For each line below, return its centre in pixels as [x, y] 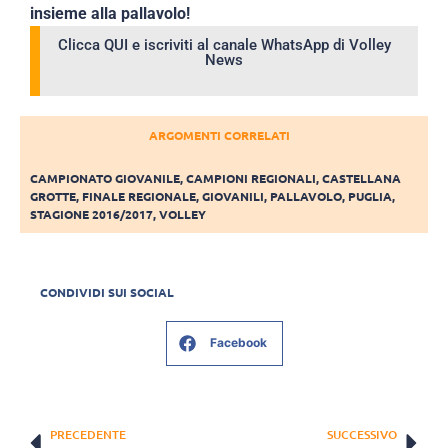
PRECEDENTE [88, 434]
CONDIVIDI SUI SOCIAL [107, 291]
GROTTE [53, 195]
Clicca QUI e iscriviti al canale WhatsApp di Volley [224, 45]
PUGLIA [370, 195]
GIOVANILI [233, 195]
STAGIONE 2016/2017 [91, 213]
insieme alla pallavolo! [110, 14]
